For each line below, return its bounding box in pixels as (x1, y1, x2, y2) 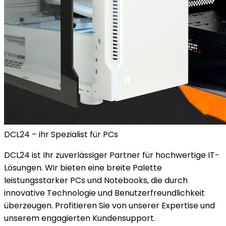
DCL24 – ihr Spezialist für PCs (4, 129, 118, 140)
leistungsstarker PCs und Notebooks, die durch (4, 175, 188, 186)
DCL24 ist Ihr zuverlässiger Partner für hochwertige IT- (4, 149, 219, 161)
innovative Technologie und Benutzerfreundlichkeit (4, 187, 205, 199)
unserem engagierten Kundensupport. (4, 212, 155, 224)
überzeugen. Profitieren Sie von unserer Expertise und (4, 200, 215, 211)
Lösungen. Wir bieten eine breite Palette (4, 162, 162, 174)
